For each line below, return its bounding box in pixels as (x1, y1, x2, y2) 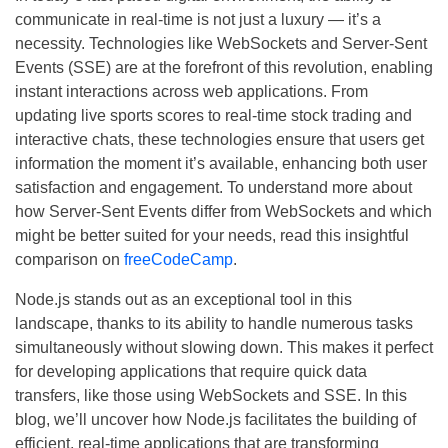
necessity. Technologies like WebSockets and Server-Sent (15, 35, 427, 53)
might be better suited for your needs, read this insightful (15, 227, 409, 245)
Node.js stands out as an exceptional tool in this (15, 291, 352, 309)
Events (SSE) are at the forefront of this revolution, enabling (15, 59, 433, 77)
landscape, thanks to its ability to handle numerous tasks (15, 315, 413, 333)
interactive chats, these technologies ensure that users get (15, 131, 424, 149)
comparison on (15, 251, 124, 269)
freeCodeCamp (124, 251, 233, 269)
